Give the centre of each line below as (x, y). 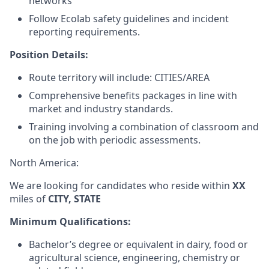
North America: (44, 163)
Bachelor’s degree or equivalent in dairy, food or (138, 244)
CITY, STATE (74, 199)
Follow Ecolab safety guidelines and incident (129, 19)
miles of (29, 199)
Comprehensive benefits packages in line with (133, 95)
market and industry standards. (101, 109)
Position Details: (49, 55)
